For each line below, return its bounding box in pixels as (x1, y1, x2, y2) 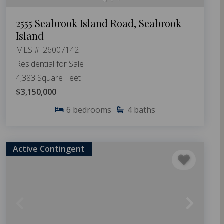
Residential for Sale (16, 58, 84, 69)
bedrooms (73, 104, 111, 115)
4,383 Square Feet (16, 72, 81, 83)
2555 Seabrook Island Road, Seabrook (16, 16, 181, 30)
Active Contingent (13, 143, 85, 155)
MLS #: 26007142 (16, 44, 79, 55)
